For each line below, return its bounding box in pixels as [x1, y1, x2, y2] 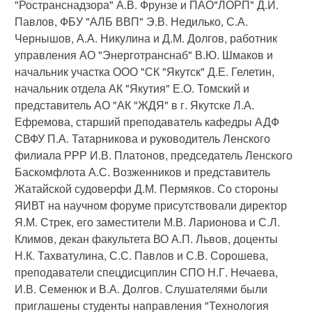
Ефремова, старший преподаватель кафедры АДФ [15, 114, 279, 130]
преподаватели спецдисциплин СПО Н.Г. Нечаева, [15, 264, 278, 281]
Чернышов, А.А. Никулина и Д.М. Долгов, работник [15, 30, 277, 47]
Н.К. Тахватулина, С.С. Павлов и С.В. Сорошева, [15, 247, 268, 264]
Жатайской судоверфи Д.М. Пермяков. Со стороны [15, 180, 279, 197]
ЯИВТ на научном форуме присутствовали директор [15, 197, 287, 214]
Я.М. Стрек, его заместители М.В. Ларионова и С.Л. [15, 214, 280, 231]
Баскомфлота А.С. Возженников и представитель [15, 164, 270, 180]
